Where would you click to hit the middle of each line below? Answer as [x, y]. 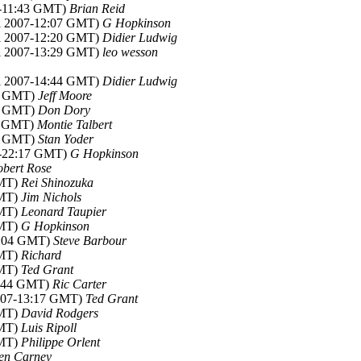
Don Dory [64, 110]
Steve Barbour [90, 241]
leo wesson [130, 52]
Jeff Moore [65, 95]
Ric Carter [79, 284]
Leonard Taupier [64, 212]
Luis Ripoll [49, 328]
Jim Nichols [51, 197]
